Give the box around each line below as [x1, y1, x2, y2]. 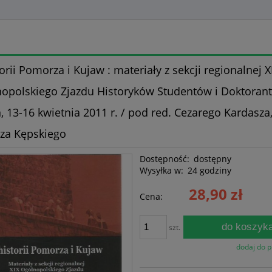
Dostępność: [140, 152, 190, 165]
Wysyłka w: [140, 164, 184, 176]
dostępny [194, 152, 232, 165]
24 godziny [188, 164, 232, 176]
